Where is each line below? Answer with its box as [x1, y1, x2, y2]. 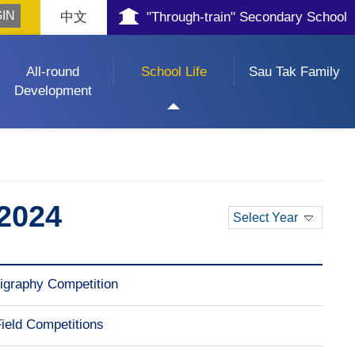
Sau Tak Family [248, 64, 340, 79]
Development [13, 83, 92, 98]
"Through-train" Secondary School [147, 10, 347, 25]
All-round [26, 64, 80, 79]
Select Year [232, 210, 298, 224]
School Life [140, 64, 207, 79]
